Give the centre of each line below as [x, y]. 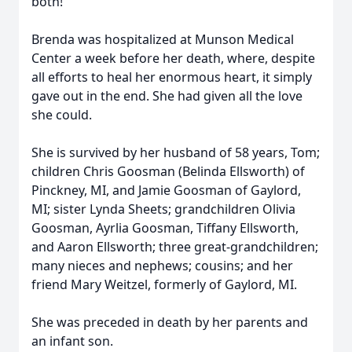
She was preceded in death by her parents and [170, 322]
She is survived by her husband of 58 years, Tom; [176, 152]
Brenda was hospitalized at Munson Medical [163, 39]
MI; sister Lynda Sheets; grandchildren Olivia [163, 209]
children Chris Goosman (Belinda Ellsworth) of [168, 171]
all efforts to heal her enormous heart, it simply [172, 77]
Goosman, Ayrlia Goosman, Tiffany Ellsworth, [165, 228]
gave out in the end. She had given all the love [167, 96]
